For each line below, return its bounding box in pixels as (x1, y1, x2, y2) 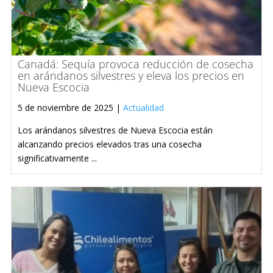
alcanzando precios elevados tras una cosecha (18, 138, 202, 150)
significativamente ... (18, 152, 97, 164)
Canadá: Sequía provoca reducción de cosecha (18, 56, 253, 71)
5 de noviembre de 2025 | (18, 101, 123, 113)
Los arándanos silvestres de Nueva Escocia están (18, 124, 213, 136)
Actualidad (123, 101, 164, 113)
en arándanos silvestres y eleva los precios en (18, 68, 244, 83)
